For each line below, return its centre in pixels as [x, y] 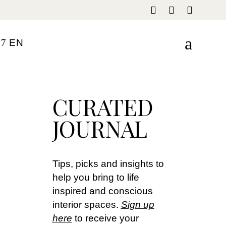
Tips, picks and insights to [108, 164]
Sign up [137, 205]
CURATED [102, 106]
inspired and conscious [102, 191]
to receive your [105, 218]
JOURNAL [99, 128]
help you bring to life [96, 177]
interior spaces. [87, 205]
